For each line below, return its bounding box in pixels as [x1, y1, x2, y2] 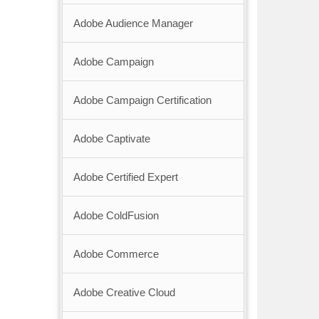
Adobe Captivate [73, 132, 150, 145]
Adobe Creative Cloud [73, 286, 175, 299]
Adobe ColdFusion [73, 209, 159, 222]
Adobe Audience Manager [73, 17, 193, 30]
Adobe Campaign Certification [73, 94, 211, 107]
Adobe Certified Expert [73, 171, 178, 184]
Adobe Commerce [73, 248, 159, 261]
